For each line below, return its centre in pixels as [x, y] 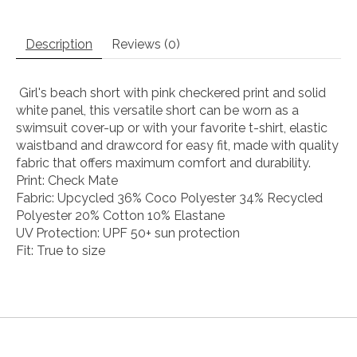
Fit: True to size [61, 250]
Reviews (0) [146, 44]
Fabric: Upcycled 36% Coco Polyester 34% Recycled [169, 198]
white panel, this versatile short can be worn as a [157, 110]
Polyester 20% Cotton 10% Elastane [120, 215]
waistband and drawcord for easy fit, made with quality [177, 145]
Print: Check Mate [67, 180]
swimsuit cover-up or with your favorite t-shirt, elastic [172, 127]
